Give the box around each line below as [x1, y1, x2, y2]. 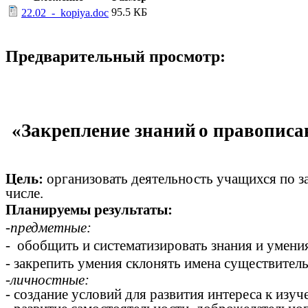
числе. [5, 185, 43, 202]
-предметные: [5, 219, 91, 236]
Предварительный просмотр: [5, 47, 225, 66]
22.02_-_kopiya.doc [21, 7, 109, 19]
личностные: [10, 271, 89, 288]
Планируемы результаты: [5, 201, 173, 218]
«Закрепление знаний [12, 120, 196, 142]
